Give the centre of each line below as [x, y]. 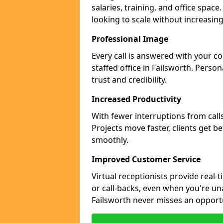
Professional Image [130, 39]
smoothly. [110, 140]
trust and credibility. [129, 80]
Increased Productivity [136, 99]
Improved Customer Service [146, 159]
